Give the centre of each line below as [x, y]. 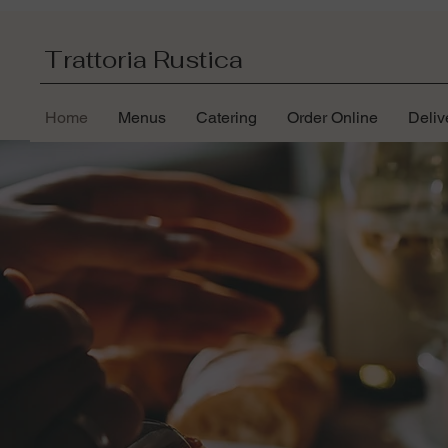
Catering [226, 118]
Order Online [332, 118]
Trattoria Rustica [143, 59]
